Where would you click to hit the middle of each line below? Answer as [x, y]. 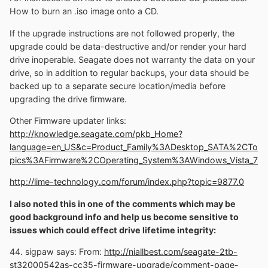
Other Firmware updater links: [68, 120]
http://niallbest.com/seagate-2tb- [171, 251]
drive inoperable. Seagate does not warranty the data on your [132, 59]
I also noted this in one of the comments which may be [123, 203]
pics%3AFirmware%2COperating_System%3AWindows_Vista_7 [134, 160]
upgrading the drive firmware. [68, 99]
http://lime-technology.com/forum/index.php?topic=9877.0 [127, 182]
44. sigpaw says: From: [57, 251]
